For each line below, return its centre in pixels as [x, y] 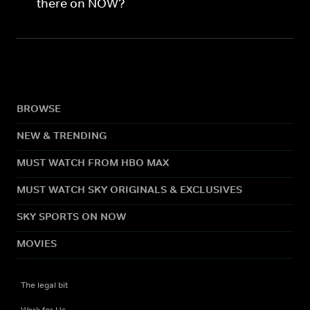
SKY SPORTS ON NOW [71, 216]
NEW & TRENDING [62, 135]
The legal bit [44, 285]
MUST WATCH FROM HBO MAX [93, 162]
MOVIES [37, 243]
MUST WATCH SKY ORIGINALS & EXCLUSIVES [129, 189]
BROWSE [39, 108]
